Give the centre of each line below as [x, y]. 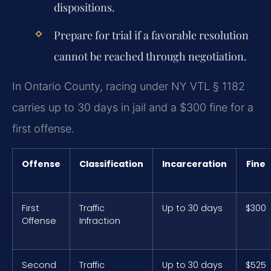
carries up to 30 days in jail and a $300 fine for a [133, 108]
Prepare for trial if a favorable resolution [151, 35]
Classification [111, 164]
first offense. [43, 129]
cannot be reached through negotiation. [150, 56]
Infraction [100, 220]
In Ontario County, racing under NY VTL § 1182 [129, 87]
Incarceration [194, 164]
